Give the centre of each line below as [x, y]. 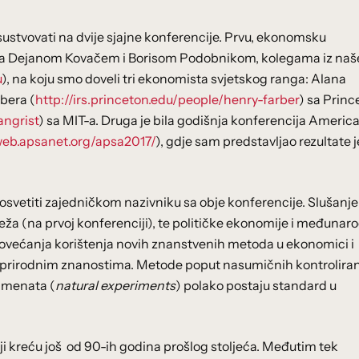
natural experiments [115, 285]
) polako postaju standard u [256, 285]
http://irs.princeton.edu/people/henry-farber [167, 99]
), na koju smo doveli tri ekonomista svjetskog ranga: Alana [174, 79]
